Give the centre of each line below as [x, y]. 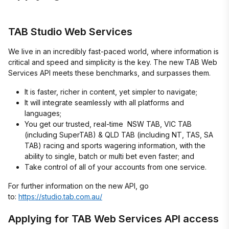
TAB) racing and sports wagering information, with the [115, 145]
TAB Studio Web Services [70, 32]
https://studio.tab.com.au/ [60, 197]
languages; [43, 113]
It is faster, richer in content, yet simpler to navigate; [111, 92]
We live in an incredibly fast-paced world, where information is [113, 51]
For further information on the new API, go [78, 186]
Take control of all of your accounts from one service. [116, 167]
